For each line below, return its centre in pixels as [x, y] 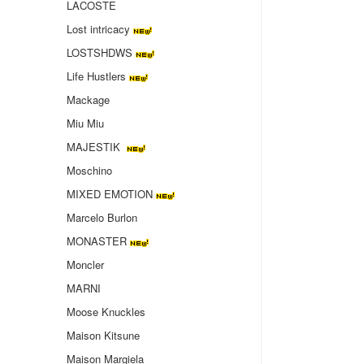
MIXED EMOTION [110, 194]
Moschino [89, 170]
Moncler [85, 264]
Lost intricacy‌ [98, 29]
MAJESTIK [95, 147]
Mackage [88, 100]
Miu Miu [85, 123]
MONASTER [97, 241]
